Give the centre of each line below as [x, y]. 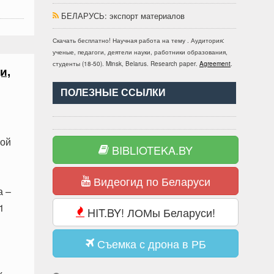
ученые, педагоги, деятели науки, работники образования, [140, 52]
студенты [66, 64]
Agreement [215, 64]
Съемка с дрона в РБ [150, 243]
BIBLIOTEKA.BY [151, 150]
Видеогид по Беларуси [150, 181]
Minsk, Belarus [126, 64]
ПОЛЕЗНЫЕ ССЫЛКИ [113, 93]
